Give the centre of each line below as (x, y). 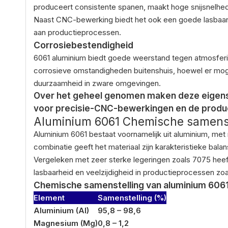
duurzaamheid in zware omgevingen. (97, 83)
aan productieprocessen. (77, 32)
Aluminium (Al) (61, 210)
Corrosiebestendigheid (83, 45)
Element (49, 197)
